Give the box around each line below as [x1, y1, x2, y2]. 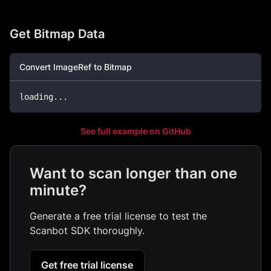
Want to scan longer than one [30, 165, 237, 182]
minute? [30, 181, 87, 199]
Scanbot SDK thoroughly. [30, 224, 145, 237]
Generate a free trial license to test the [30, 210, 207, 222]
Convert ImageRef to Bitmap [19, 62, 132, 72]
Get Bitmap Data [10, 27, 105, 41]
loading [19, 92, 53, 102]
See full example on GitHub [80, 126, 191, 136]
